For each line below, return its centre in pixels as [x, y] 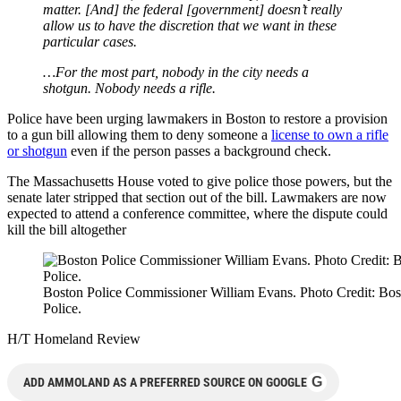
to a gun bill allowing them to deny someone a [139, 134]
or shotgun [37, 150]
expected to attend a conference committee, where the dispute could [197, 213]
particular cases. [90, 41]
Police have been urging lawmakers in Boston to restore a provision [197, 118]
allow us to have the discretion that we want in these [190, 25]
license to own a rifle [330, 134]
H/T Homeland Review [74, 338]
